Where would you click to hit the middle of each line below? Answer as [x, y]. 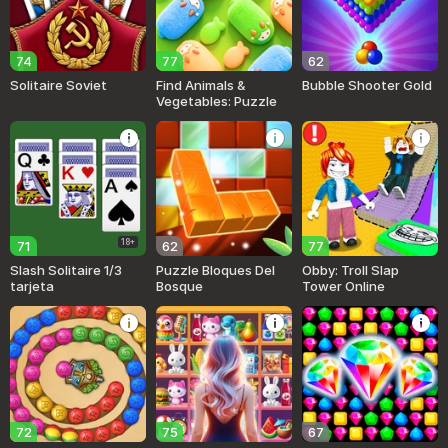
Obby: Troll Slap [351, 270]
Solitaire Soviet [58, 84]
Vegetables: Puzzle [217, 100]
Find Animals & [201, 84]
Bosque [180, 286]
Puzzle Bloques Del [216, 270]
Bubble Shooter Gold [367, 84]
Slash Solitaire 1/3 [66, 270]
